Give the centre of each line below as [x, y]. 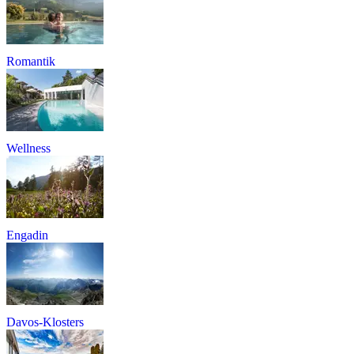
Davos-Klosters [45, 322]
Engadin [27, 235]
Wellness [28, 148]
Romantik [31, 61]
